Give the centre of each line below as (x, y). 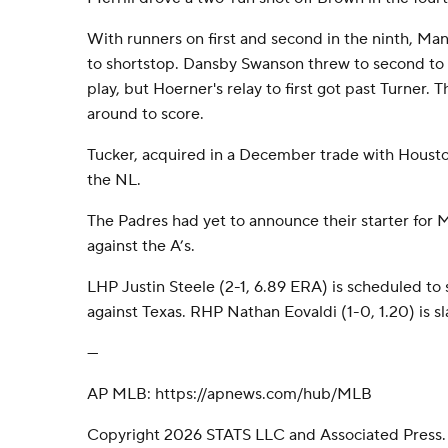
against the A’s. (141, 246)
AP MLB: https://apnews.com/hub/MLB (229, 394)
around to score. (145, 114)
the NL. (114, 180)
